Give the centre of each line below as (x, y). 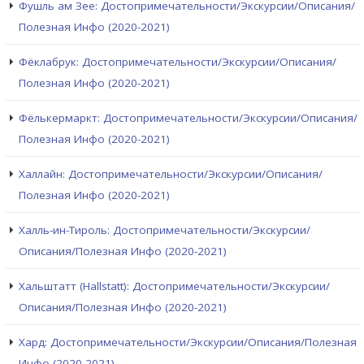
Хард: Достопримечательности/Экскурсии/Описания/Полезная (188, 342)
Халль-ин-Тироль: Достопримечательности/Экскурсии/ (165, 230)
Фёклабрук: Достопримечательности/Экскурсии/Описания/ (178, 62)
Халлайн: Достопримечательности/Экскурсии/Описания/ (171, 174)
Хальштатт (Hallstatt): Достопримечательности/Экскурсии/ (174, 286)
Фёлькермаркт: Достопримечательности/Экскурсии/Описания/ (188, 118)
